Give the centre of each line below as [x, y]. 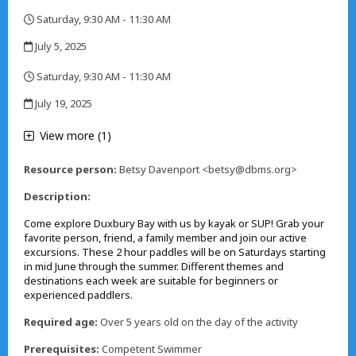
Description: [57, 196]
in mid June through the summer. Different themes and [154, 266]
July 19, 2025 [62, 103]
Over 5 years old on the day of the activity [198, 322]
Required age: [61, 322]
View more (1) [75, 135]
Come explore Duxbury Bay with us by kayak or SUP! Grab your [174, 223]
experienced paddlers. [78, 295]
